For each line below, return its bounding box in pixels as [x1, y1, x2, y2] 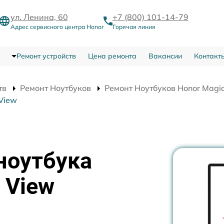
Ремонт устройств [16, 51, 76, 60]
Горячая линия [112, 23, 155, 30]
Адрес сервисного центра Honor [10, 23, 103, 30]
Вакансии [148, 51, 182, 60]
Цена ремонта [87, 51, 136, 60]
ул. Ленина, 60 [10, 12, 68, 22]
